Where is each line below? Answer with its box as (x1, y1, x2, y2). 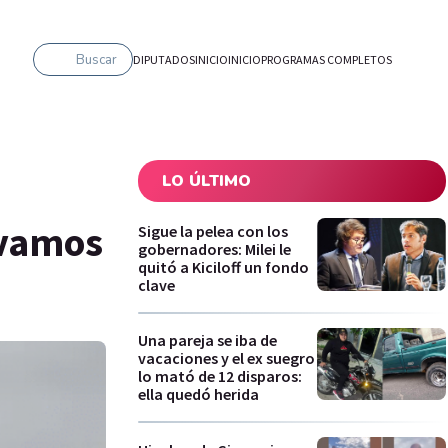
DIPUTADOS (133, 51, 195, 67)
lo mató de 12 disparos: (138, 366, 302, 387)
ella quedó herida (138, 384, 259, 405)
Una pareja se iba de (138, 330, 277, 351)
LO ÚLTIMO (162, 170, 251, 192)
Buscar (76, 50, 117, 69)
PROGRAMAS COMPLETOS (261, 51, 392, 67)
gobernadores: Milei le (138, 238, 291, 259)
